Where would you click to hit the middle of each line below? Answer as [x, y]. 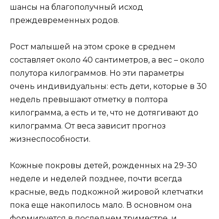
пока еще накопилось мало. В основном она [101, 205]
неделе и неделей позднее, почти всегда [96, 179]
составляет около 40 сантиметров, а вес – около [107, 60]
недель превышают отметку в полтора [89, 100]
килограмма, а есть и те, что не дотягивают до [104, 113]
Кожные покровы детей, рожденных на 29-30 [103, 166]
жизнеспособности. [50, 139]
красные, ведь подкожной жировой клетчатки [107, 192]
